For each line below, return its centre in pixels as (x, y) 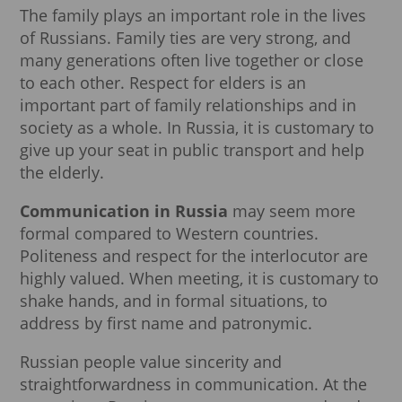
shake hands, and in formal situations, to (174, 300)
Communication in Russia (124, 210)
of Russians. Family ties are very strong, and (185, 37)
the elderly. (62, 172)
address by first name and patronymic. (166, 323)
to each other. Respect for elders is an (163, 82)
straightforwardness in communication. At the (193, 384)
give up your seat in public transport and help (192, 149)
